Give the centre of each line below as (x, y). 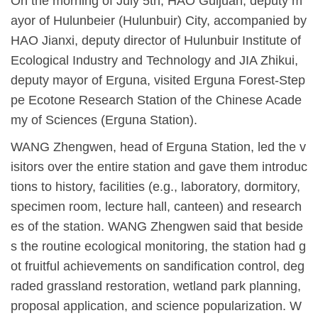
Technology (179, 61)
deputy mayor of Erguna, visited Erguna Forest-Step (158, 81)
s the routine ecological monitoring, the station (142, 247)
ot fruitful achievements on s (90, 267)
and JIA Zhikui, (254, 61)
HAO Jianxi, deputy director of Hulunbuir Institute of (156, 41)
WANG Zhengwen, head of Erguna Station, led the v (158, 147)
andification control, (225, 267)
